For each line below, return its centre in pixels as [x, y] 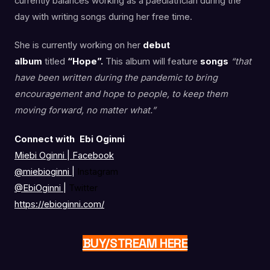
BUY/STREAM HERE [135, 243]
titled [55, 62]
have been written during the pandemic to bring [116, 78]
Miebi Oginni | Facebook [64, 156]
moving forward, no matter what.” [85, 111]
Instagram [96, 172]
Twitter [82, 188]
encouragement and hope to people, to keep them [121, 94]
